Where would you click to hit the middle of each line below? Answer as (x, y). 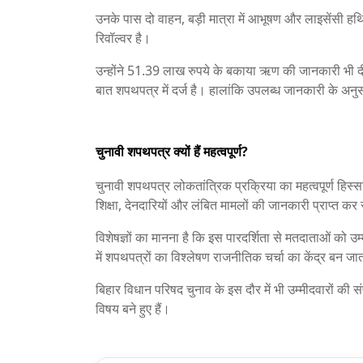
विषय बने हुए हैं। (133, 309)
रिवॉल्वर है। (123, 38)
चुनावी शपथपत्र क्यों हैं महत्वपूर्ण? (172, 152)
